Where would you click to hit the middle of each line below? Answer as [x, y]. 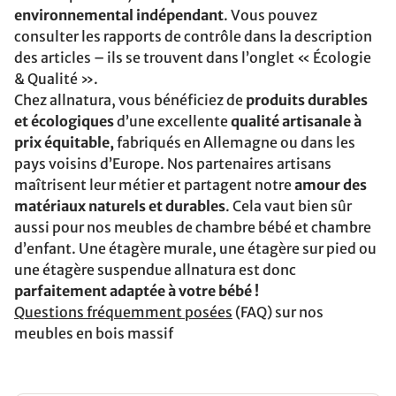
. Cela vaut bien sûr [289, 206]
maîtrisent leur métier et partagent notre [154, 185]
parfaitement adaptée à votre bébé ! [137, 291]
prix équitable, [64, 142]
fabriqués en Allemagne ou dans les [235, 142]
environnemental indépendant [119, 15]
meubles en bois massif [94, 333]
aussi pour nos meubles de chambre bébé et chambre [193, 227]
